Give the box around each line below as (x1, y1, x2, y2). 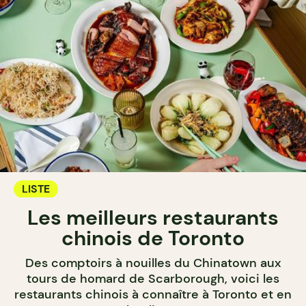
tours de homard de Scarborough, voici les (27, 270, 279, 287)
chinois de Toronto (61, 225, 245, 251)
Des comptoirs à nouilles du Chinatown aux (25, 255, 281, 271)
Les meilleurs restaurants (27, 204, 279, 231)
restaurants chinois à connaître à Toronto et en (14, 286, 292, 303)
